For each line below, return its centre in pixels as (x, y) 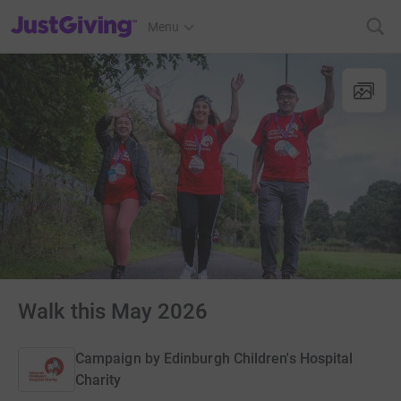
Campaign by (118, 359)
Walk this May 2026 (113, 311)
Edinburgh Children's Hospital (258, 359)
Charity (98, 380)
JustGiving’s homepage (75, 15)
